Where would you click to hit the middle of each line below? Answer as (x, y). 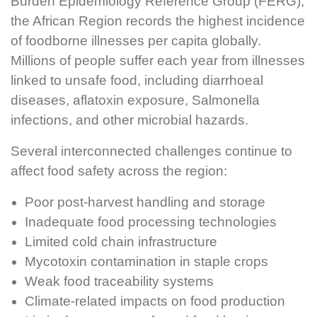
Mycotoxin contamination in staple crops (146, 262)
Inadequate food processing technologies (151, 222)
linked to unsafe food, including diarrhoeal (137, 81)
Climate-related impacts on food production (155, 301)
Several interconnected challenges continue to (151, 151)
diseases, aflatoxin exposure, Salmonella (135, 100)
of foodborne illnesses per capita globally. (136, 41)
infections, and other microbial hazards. (129, 120)
